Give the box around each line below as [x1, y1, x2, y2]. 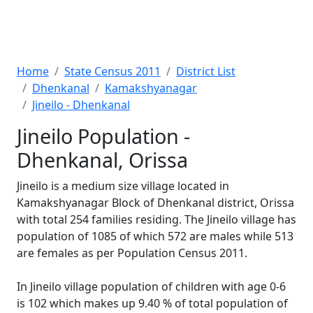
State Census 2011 [64, 64, 161, 79]
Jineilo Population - [17, 122, 190, 150]
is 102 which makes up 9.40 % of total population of [17, 296, 288, 311]
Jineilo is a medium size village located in [17, 178, 229, 194]
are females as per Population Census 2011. [17, 245, 247, 261]
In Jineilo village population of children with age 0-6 [17, 279, 286, 294]
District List [176, 64, 235, 79]
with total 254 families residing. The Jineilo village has [17, 212, 296, 227]
